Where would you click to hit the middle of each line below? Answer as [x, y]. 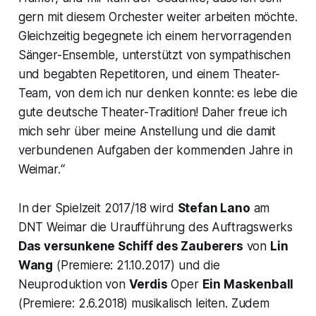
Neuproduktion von [73, 285]
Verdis [148, 285]
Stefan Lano [214, 208]
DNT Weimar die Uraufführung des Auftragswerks [156, 227]
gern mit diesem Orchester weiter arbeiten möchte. [158, 17]
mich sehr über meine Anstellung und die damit [147, 132]
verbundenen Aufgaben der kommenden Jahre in [155, 151]
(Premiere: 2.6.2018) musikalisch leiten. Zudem [144, 304]
